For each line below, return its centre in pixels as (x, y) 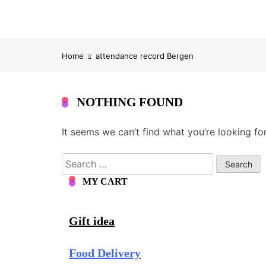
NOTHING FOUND (130, 102)
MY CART (105, 181)
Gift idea (92, 221)
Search (77, 160)
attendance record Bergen (145, 56)
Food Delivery (105, 253)
